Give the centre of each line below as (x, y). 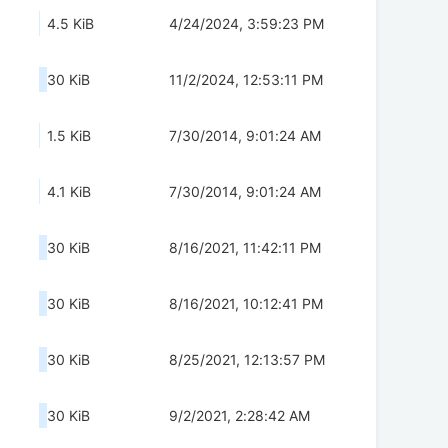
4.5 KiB (70, 24)
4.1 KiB (69, 192)
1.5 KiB (69, 136)
